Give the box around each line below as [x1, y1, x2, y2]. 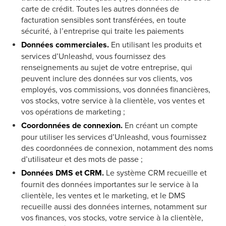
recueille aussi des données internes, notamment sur [21, 202, 207, 212]
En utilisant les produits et [111, 40, 202, 50]
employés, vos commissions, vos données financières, [21, 85, 210, 95]
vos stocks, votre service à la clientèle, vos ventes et [21, 96, 205, 106]
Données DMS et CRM [21, 168, 102, 178]
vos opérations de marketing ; [21, 107, 125, 117]
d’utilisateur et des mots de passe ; [21, 154, 143, 164]
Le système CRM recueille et [106, 168, 207, 178]
